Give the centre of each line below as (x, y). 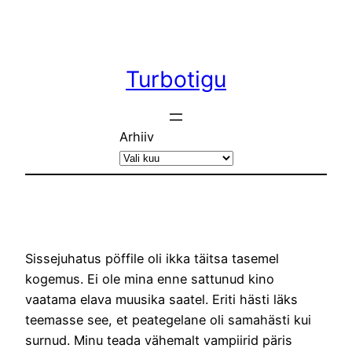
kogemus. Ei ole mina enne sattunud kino (150, 279)
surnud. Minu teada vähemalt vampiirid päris (159, 340)
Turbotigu (176, 79)
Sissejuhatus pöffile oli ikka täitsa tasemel (152, 258)
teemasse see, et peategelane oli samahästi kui (168, 319)
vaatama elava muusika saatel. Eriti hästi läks (161, 299)
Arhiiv (136, 136)
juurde (24, 57)
